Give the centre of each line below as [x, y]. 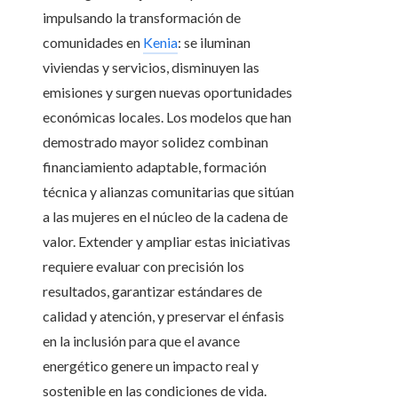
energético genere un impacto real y [151, 366]
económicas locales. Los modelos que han [167, 117]
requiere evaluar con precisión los [143, 267]
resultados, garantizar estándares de [152, 291]
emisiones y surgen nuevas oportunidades [167, 92]
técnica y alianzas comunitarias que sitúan [168, 192]
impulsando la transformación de [142, 18]
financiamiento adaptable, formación [155, 167]
